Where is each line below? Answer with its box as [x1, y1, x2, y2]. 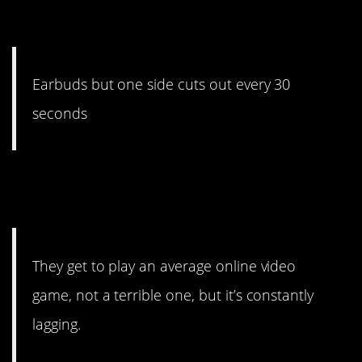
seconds [32, 103, 87, 124]
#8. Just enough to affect [12, 162, 297, 198]
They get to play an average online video [32, 255, 297, 276]
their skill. [12, 189, 124, 225]
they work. [12, 8, 132, 44]
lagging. [32, 314, 81, 334]
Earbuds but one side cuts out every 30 [32, 74, 291, 95]
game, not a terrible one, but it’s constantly [32, 284, 314, 305]
